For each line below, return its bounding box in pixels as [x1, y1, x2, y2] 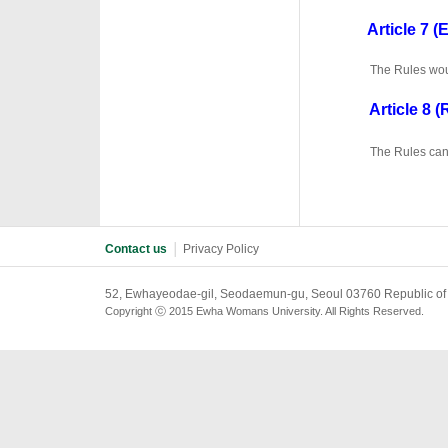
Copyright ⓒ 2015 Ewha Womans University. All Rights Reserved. [105, 305, 424, 317]
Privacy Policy [183, 242, 259, 256]
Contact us [105, 242, 167, 256]
